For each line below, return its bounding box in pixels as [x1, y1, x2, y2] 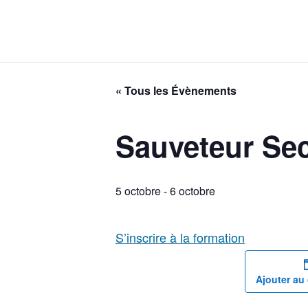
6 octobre [170, 183, 215, 199]
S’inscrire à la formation [115, 228, 245, 246]
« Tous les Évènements [115, 82, 236, 98]
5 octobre [115, 183, 161, 199]
